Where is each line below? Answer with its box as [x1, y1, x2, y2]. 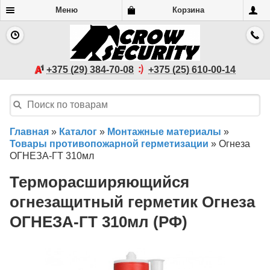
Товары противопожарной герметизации [10, 138, 209, 149]
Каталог [59, 126, 97, 137]
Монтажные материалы [107, 126, 221, 137]
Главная [10, 126, 49, 137]
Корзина [172, 5, 204, 14]
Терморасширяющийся [10, 174, 189, 191]
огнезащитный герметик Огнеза [10, 193, 255, 211]
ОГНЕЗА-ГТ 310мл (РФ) [10, 213, 187, 231]
